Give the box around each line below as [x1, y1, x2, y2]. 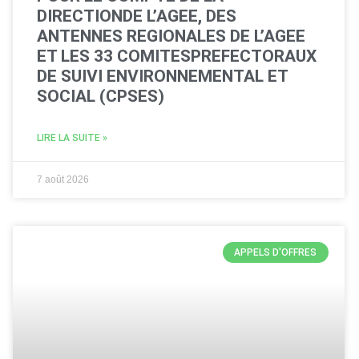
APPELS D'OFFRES [234, 246, 317, 258]
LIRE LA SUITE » [36, 131, 107, 143]
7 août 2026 [36, 173, 89, 185]
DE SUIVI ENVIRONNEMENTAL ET [36, 66, 288, 86]
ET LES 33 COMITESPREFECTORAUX [36, 46, 317, 66]
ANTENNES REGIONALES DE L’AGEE [36, 26, 305, 46]
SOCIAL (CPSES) [36, 86, 164, 106]
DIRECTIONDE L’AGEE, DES [36, 6, 236, 26]
